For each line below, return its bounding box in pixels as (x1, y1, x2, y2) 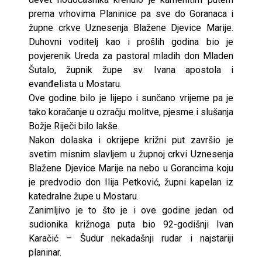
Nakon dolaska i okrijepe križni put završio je (29, 134, 233, 146)
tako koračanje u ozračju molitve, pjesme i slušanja (29, 106, 233, 118)
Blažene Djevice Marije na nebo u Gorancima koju (29, 162, 233, 174)
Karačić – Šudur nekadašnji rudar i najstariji (29, 232, 233, 244)
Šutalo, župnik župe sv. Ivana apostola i (29, 64, 233, 75)
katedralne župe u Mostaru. (29, 190, 139, 202)
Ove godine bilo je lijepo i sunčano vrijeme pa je (29, 92, 233, 104)
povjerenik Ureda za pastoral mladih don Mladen (29, 50, 233, 61)
